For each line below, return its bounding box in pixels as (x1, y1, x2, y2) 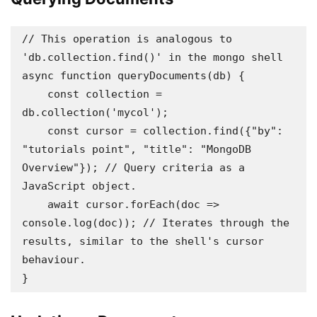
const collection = (22, 88, 47, 100)
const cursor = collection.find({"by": (22, 125, 47, 137)
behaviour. (22, 253, 86, 266)
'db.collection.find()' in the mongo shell (22, 51, 283, 64)
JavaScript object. (22, 180, 137, 192)
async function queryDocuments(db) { (22, 69, 245, 82)
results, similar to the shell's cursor (22, 235, 264, 248)
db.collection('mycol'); (22, 106, 168, 119)
